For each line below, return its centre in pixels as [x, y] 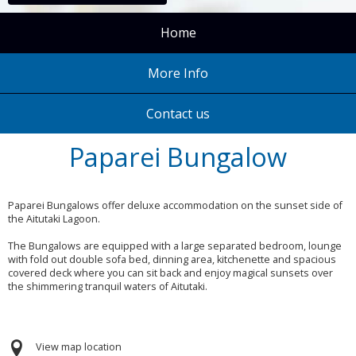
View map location [79, 347]
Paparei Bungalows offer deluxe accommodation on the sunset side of [175, 205]
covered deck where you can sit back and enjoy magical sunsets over [170, 273]
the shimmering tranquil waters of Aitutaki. [108, 286]
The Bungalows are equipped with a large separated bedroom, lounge [175, 246]
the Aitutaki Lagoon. [54, 219]
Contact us [178, 114]
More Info [178, 74]
